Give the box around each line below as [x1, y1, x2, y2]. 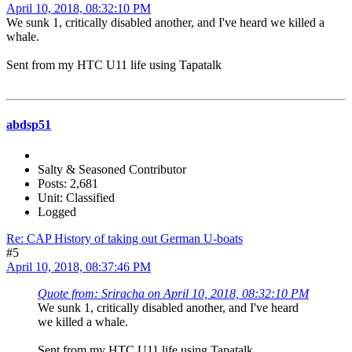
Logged [38, 204, 76, 218]
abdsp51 [6, 117, 51, 131]
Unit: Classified [38, 190, 115, 204]
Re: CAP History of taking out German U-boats [6, 231, 243, 245]
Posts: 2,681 [38, 176, 98, 190]
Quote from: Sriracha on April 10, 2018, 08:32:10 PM [38, 286, 309, 300]
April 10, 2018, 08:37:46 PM [6, 259, 151, 273]
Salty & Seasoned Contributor [38, 162, 186, 176]
